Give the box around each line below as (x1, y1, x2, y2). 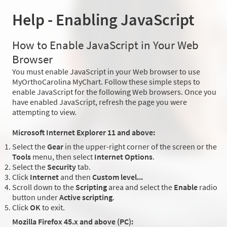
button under (12, 192, 59, 203)
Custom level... (92, 172, 143, 182)
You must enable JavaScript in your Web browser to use (12, 66, 200, 77)
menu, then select (31, 152, 94, 162)
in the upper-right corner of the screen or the (63, 141, 217, 152)
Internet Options (94, 152, 153, 162)
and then (59, 172, 92, 182)
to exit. (41, 202, 65, 213)
